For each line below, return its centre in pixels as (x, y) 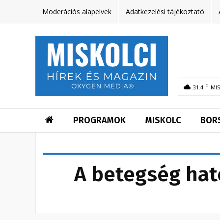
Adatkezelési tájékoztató (165, 12)
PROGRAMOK (99, 121)
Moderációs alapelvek (77, 12)
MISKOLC (163, 121)
